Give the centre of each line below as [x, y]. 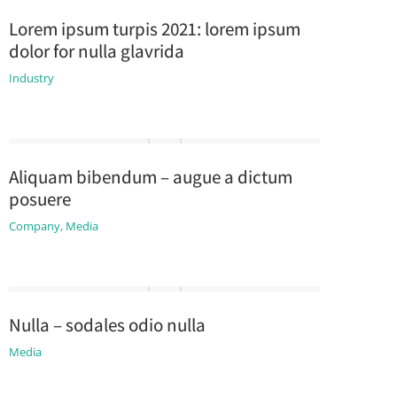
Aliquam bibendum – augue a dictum [150, 177]
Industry [31, 78]
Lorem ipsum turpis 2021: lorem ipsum [154, 29]
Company [34, 226]
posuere [39, 199]
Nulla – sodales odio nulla [107, 325]
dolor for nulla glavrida [96, 51]
